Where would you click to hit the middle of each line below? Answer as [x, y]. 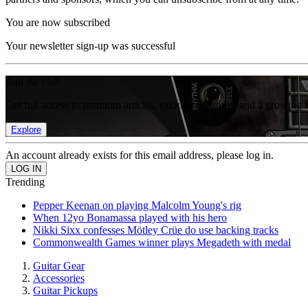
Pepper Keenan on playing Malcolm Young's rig [137, 205]
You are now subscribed [58, 22]
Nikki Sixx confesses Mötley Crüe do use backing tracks [156, 230]
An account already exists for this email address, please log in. [140, 155]
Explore [26, 130]
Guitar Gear [59, 266]
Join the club [33, 81]
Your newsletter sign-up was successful [90, 46]
